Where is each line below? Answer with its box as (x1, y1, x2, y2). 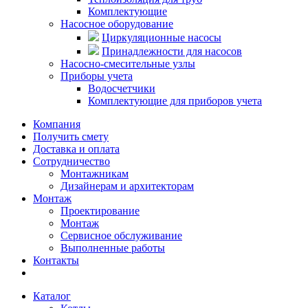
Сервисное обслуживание (60, 229, 182, 241)
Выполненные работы (60, 241, 165, 254)
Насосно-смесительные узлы (60, 57, 195, 69)
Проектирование (60, 204, 140, 217)
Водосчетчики (88, 82, 155, 94)
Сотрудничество (33, 155, 110, 167)
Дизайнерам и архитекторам (60, 179, 194, 192)
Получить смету (33, 130, 109, 142)
